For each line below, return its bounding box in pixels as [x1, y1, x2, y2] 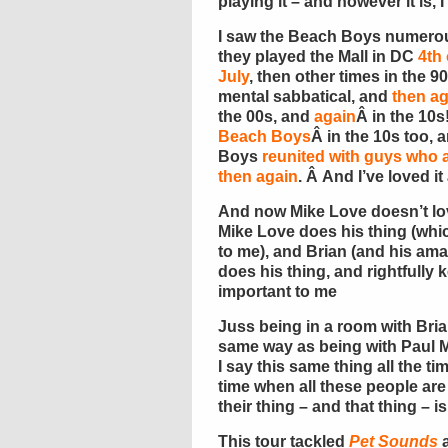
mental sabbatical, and [218, 88, 392, 105]
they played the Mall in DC [218, 48, 418, 65]
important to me [218, 283, 337, 300]
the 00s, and [218, 108, 314, 125]
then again [218, 168, 298, 185]
